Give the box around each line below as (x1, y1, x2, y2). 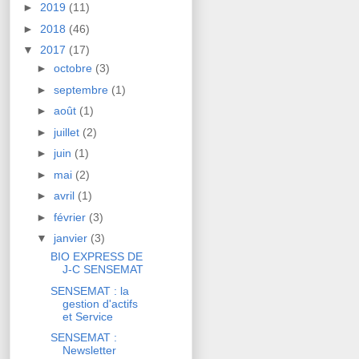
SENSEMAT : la (50, 284, 129, 297)
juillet (53, 125, 83, 139)
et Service (62, 309, 113, 323)
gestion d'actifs (62, 296, 138, 310)
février (53, 210, 89, 224)
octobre (53, 62, 95, 75)
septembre (53, 83, 111, 96)
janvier (53, 232, 91, 245)
